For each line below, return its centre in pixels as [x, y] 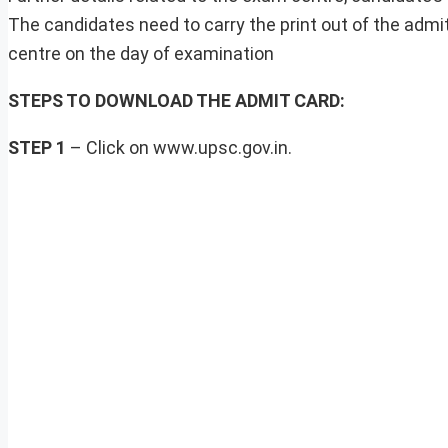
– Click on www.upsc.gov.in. [179, 148]
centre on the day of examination [141, 54]
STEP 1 [37, 148]
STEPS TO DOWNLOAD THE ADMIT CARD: [176, 101]
